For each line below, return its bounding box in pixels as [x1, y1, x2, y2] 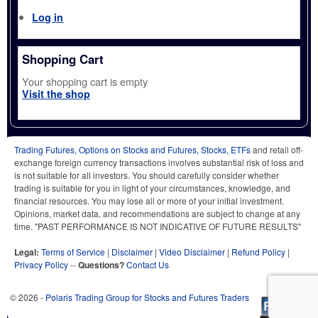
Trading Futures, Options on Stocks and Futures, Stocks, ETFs [14, 143, 251, 155]
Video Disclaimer [159, 245, 225, 258]
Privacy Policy [14, 258, 68, 270]
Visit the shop [22, 86, 90, 101]
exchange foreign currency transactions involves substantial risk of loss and [14, 155, 304, 168]
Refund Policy [231, 245, 285, 258]
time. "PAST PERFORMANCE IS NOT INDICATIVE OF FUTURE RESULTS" [14, 219, 301, 232]
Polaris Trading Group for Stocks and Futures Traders [45, 290, 249, 303]
